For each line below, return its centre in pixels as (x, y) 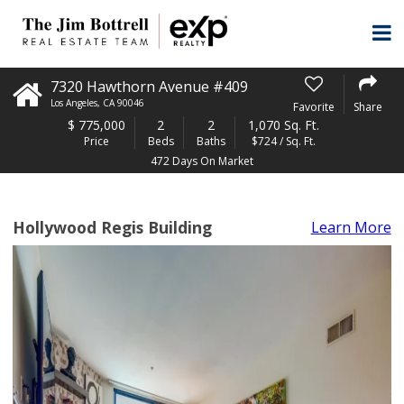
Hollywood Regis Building (113, 227)
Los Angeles (74, 103)
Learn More (351, 227)
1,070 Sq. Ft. (283, 125)
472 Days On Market (202, 161)
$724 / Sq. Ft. (283, 141)
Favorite (313, 106)
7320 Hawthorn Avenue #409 (150, 87)
